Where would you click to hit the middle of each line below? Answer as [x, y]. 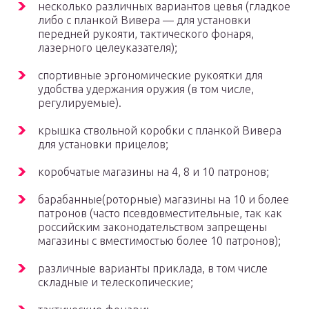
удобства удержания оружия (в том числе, [146, 89]
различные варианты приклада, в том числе [153, 269]
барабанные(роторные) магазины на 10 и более [163, 200]
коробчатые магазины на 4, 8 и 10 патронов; [153, 172]
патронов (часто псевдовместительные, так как [160, 213]
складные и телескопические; [116, 282]
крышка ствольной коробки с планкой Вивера [160, 131]
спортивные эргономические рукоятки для [150, 76]
